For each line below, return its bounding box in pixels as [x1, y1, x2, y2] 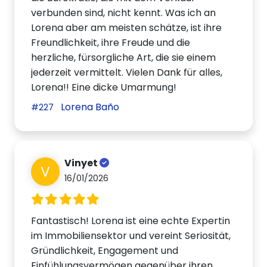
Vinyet [64, 156, 100, 170]
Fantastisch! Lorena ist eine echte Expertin [31, 213, 231, 228]
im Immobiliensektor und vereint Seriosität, [31, 228, 231, 243]
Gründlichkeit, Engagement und [31, 243, 179, 257]
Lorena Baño [58, 100, 120, 114]
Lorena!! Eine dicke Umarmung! [31, 80, 177, 94]
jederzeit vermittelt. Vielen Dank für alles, [31, 65, 223, 79]
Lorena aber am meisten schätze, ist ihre [31, 20, 222, 35]
